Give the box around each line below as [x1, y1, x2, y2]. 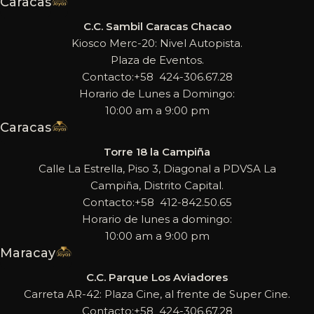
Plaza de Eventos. [110, 53, 204, 67]
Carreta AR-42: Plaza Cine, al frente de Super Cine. [24, 287, 290, 301]
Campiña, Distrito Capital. [90, 178, 224, 192]
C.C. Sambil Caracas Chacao [83, 19, 231, 33]
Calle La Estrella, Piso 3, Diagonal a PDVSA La [38, 161, 276, 175]
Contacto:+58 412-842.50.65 [82, 195, 232, 209]
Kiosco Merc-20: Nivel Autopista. [71, 36, 243, 50]
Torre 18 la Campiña [104, 144, 210, 158]
